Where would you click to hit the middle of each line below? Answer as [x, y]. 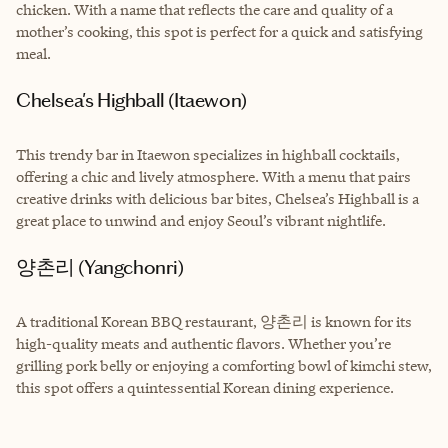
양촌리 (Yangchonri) [109, 266]
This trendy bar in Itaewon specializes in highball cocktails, [208, 154]
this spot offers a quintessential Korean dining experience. [205, 387]
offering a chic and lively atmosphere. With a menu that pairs [213, 176]
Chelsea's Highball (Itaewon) [138, 99]
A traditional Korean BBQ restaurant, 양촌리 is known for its [214, 321]
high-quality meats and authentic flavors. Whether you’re [203, 343]
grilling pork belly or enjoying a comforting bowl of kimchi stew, [224, 365]
